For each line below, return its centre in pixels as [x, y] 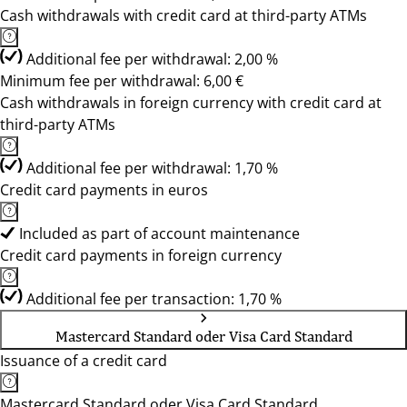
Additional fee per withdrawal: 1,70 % [152, 168]
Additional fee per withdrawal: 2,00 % [152, 59]
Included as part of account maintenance [159, 233]
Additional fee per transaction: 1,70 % [154, 299]
